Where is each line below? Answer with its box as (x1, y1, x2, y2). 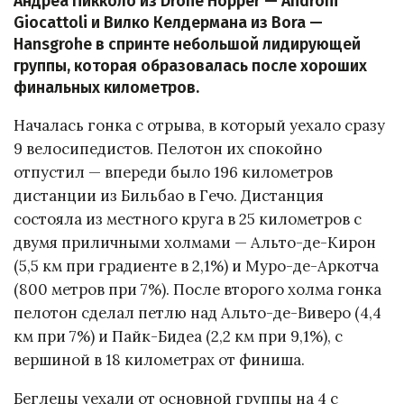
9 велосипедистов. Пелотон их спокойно (14, 139, 322, 160)
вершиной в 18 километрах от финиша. (14, 350, 305, 371)
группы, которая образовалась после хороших (14, 56, 367, 76)
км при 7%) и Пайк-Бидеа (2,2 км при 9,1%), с (14, 326, 343, 347)
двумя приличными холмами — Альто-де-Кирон (14, 233, 376, 253)
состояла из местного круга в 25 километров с (14, 209, 362, 230)
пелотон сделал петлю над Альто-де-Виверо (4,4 (14, 303, 381, 324)
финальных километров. (14, 78, 199, 97)
